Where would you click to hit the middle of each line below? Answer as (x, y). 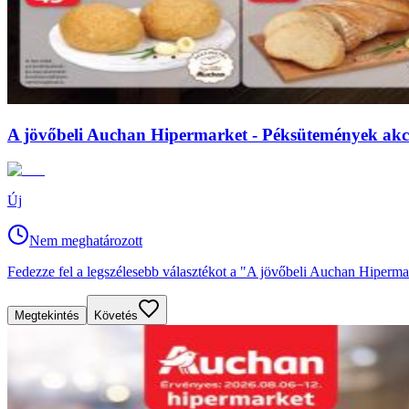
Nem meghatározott (86, 241)
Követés (116, 316)
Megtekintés (47, 316)
